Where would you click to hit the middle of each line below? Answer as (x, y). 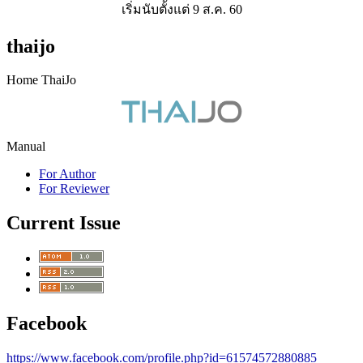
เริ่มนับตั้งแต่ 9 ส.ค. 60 (181, 9)
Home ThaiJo (41, 80)
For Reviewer (74, 189)
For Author (67, 174)
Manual (26, 147)
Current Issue (64, 223)
